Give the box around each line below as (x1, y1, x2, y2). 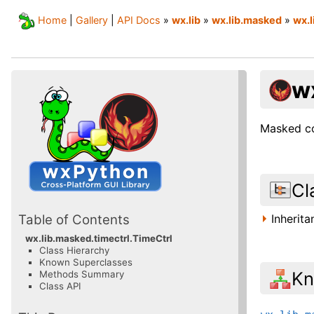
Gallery (76, 14, 108, 27)
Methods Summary (39, 268, 124, 280)
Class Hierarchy (39, 245, 109, 257)
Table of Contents (18, 212, 130, 228)
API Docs (117, 14, 161, 27)
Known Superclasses (39, 257, 132, 268)
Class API (39, 280, 81, 292)
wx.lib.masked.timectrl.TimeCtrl (25, 233, 172, 245)
